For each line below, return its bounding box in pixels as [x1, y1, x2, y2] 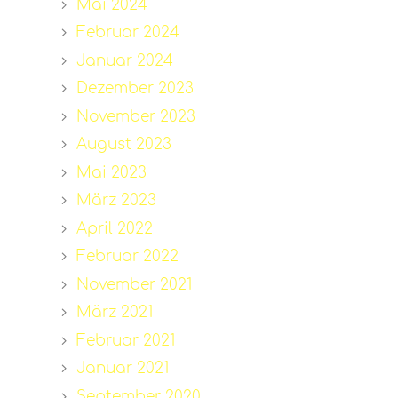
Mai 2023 [76, 163, 147, 181]
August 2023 [76, 136, 171, 154]
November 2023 [76, 107, 195, 125]
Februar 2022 [76, 248, 179, 266]
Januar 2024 [76, 52, 173, 69]
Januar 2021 [76, 360, 169, 378]
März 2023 [76, 192, 156, 210]
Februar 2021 [76, 331, 175, 349]
